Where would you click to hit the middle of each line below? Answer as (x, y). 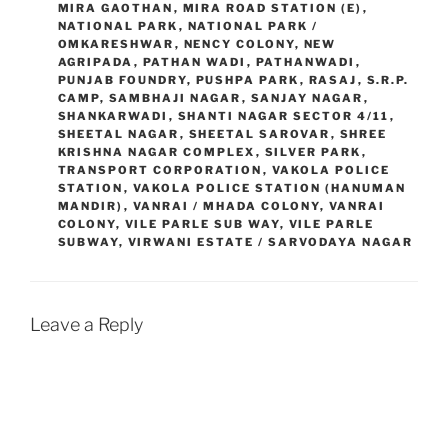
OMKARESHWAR (116, 44)
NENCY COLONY (239, 44)
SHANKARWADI (113, 116)
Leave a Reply (86, 325)
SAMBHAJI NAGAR (175, 98)
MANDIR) (90, 206)
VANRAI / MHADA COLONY (226, 206)
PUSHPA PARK (247, 80)
